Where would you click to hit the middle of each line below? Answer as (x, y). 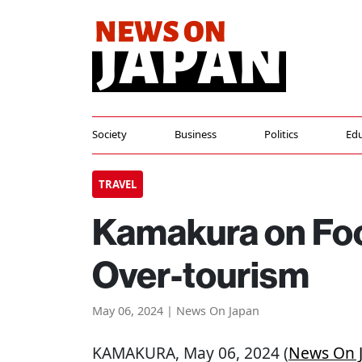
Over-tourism (201, 274)
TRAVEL (118, 184)
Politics (281, 134)
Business (195, 134)
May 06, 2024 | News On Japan (176, 311)
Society (109, 134)
